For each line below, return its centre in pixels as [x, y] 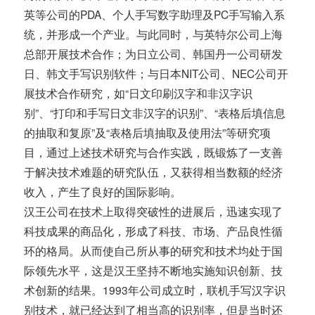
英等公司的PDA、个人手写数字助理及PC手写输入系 [155, 14]
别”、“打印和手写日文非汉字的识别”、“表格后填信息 [155, 113]
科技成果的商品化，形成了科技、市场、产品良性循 [154, 231]
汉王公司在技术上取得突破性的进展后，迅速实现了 [154, 211]
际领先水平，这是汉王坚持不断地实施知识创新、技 [154, 270]
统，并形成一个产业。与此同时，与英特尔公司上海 [154, 34]
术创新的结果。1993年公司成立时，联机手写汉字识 [155, 290]
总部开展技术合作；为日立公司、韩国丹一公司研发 [154, 54]
